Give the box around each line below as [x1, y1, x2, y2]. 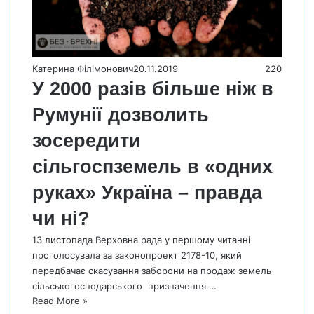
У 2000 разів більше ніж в [32, 78, 273, 100]
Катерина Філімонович [32, 62, 133, 74]
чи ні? [32, 207, 90, 229]
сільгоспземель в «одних [32, 156, 273, 177]
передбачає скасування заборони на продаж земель [32, 264, 271, 276]
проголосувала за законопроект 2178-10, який [32, 249, 242, 261]
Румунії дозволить [32, 104, 209, 125]
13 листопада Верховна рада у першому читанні [32, 233, 250, 245]
